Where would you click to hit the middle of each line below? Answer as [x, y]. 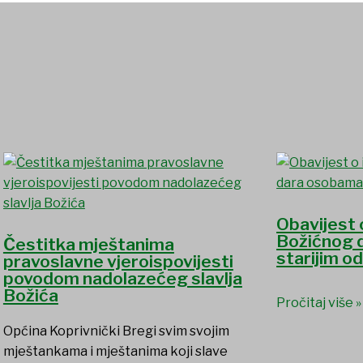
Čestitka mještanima [88, 245]
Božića [30, 296]
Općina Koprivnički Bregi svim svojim [116, 331]
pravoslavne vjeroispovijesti [118, 262]
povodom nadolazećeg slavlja [122, 279]
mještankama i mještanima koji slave [115, 352]
